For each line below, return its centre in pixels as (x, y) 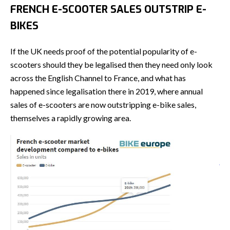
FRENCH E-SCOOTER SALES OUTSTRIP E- (108, 10)
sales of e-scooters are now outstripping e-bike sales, (103, 105)
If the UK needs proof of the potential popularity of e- (104, 51)
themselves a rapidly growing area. (71, 118)
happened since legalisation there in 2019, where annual (107, 91)
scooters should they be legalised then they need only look (111, 65)
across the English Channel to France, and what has (98, 78)
